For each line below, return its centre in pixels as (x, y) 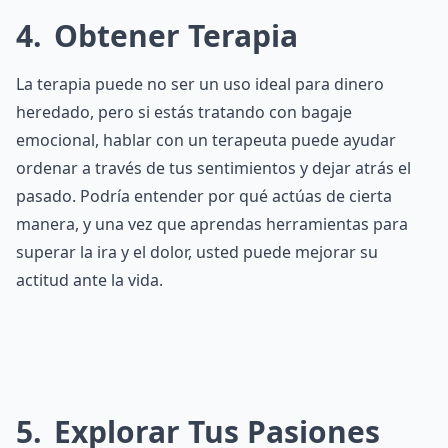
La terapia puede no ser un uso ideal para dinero (200, 84)
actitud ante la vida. (89, 280)
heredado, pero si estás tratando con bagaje (184, 112)
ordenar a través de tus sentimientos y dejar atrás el (213, 168)
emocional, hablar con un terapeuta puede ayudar (206, 140)
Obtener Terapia (172, 35)
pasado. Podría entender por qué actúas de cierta (204, 196)
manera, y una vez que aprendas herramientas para (212, 224)
